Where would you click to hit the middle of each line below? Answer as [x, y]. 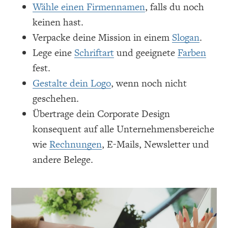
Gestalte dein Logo [72, 83]
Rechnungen [76, 145]
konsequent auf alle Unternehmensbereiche [124, 129]
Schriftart [94, 53]
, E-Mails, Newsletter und [156, 145]
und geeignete [146, 53]
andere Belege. [63, 160]
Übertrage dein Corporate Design [102, 114]
